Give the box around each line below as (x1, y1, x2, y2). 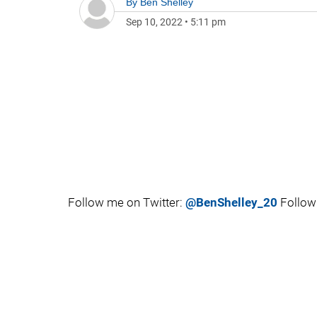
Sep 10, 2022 (126, 16, 183, 28)
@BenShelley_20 (185, 195, 277, 209)
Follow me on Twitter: (68, 195, 185, 209)
